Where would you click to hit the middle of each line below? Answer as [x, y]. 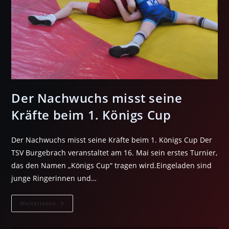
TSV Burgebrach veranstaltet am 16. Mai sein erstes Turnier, [114, 152]
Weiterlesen [38, 203]
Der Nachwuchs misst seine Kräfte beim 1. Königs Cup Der [112, 140]
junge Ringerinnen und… [54, 178]
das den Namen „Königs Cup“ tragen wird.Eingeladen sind [112, 165]
